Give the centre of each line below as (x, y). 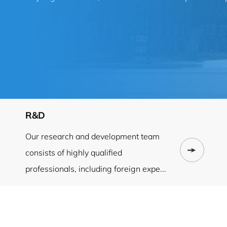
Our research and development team (92, 136)
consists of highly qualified (74, 152)
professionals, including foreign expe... (96, 168)
